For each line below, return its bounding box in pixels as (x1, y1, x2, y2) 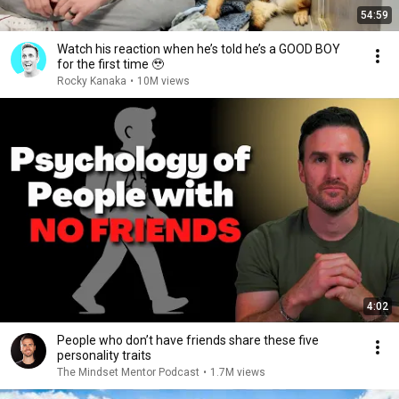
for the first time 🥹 (57, 57, 164, 71)
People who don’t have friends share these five (57, 333, 319, 347)
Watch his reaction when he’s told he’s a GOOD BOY (57, 42, 340, 56)
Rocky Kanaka (57, 75, 126, 87)
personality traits (57, 348, 151, 362)
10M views (137, 75, 190, 87)
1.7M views (210, 366, 265, 379)
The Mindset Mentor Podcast (57, 366, 199, 379)
